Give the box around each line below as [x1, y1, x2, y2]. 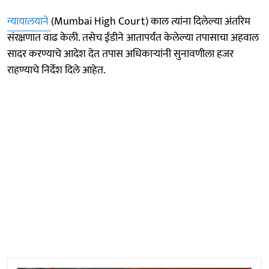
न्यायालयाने [7, 12, 51, 31]
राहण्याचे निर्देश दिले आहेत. [7, 61, 106, 79]
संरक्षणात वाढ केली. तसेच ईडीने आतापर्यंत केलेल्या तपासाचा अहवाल [7, 28, 259, 47]
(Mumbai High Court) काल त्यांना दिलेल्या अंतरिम [51, 12, 250, 31]
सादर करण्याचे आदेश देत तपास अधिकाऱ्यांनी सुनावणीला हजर [7, 44, 234, 63]
